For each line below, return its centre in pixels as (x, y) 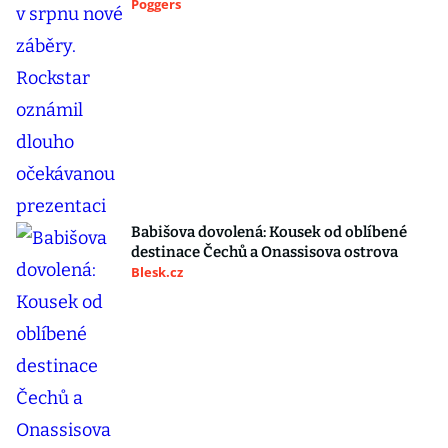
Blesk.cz (157, 272)
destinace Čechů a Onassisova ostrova (264, 252)
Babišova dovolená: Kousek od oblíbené (269, 232)
